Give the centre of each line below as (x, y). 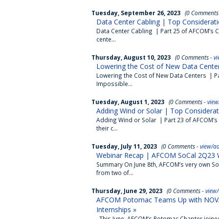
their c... (107, 128)
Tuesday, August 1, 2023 (128, 102)
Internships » (116, 209)
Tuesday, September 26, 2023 (136, 13)
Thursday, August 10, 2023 (131, 57)
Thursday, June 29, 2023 (127, 191)
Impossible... (114, 84)
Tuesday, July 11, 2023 (124, 146)
